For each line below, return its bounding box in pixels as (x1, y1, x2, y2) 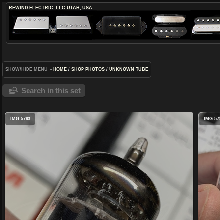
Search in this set (21, 86, 81, 95)
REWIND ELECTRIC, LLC (8, 5, 65, 10)
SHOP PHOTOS (71, 67, 105, 72)
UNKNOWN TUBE (109, 67, 148, 72)
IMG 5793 (10, 116, 30, 121)
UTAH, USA (66, 5, 92, 10)
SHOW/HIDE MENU (5, 67, 48, 72)
